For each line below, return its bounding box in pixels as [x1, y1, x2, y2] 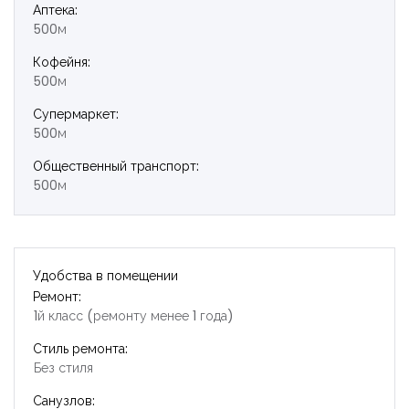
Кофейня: [33, 53, 90, 71]
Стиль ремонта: [33, 340, 128, 358]
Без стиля [34, 359, 93, 377]
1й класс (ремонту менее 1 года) [34, 307, 234, 325]
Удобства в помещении [33, 267, 178, 285]
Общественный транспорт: [33, 157, 199, 175]
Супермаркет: [33, 105, 119, 123]
